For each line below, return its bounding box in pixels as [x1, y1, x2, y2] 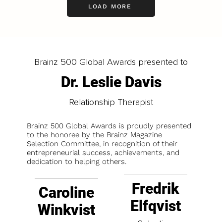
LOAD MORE [88, 2, 132, 10]
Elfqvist [130, 197, 181, 215]
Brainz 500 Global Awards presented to [34, 56, 188, 68]
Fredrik [132, 180, 179, 198]
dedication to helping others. [27, 157, 126, 166]
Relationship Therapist [69, 97, 153, 108]
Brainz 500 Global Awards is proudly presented [27, 121, 191, 131]
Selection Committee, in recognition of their [27, 139, 177, 149]
